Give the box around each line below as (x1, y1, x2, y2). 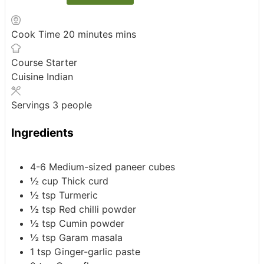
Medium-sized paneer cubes (49, 160, 175, 173)
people (61, 99, 92, 111)
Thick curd (61, 174, 108, 187)
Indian (47, 71, 73, 83)
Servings (11, 99, 52, 111)
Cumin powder (59, 217, 124, 229)
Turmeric (59, 189, 98, 201)
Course (11, 57, 46, 69)
